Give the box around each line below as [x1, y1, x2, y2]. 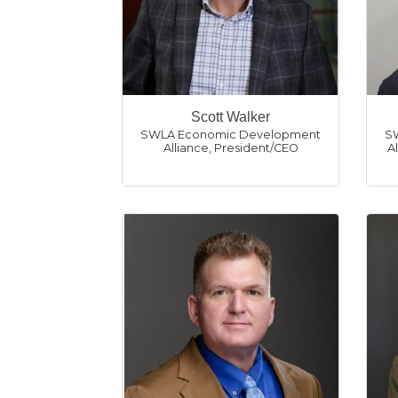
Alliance [163, 141, 209, 155]
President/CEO [213, 141, 298, 155]
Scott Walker [191, 109, 270, 124]
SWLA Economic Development [140, 128, 321, 141]
